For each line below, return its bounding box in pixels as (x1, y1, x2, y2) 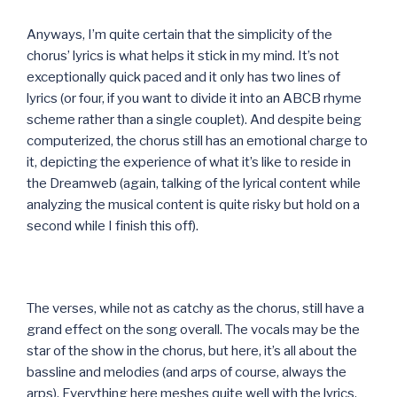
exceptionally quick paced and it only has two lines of (27, 68, 340, 85)
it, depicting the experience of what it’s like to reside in (27, 153, 351, 170)
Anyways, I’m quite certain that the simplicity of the (27, 26, 332, 43)
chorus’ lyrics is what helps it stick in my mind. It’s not (27, 47, 339, 64)
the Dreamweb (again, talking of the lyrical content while (27, 175, 361, 191)
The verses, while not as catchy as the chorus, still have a (27, 300, 364, 316)
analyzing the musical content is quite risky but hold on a (27, 196, 360, 213)
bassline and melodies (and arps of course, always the (27, 363, 346, 380)
